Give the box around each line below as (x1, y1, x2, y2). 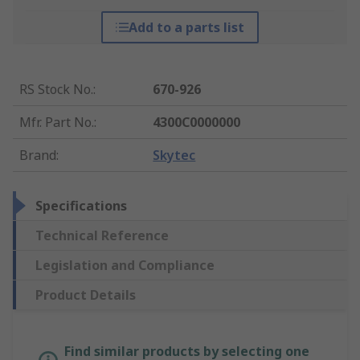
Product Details (35, 286, 136, 305)
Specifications (35, 197, 127, 215)
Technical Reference (35, 227, 169, 245)
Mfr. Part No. (19, 113, 94, 132)
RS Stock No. (19, 80, 93, 99)
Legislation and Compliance (35, 256, 215, 275)
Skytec (153, 146, 196, 165)
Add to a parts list (128, 18, 244, 37)
